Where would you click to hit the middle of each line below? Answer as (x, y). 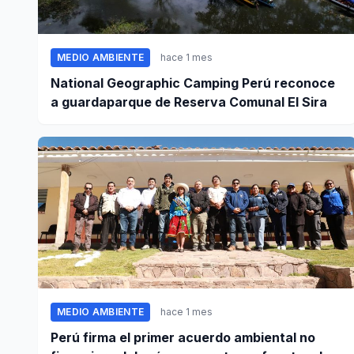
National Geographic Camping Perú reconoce (193, 83)
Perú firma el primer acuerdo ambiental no (183, 338)
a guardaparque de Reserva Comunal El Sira (189, 102)
